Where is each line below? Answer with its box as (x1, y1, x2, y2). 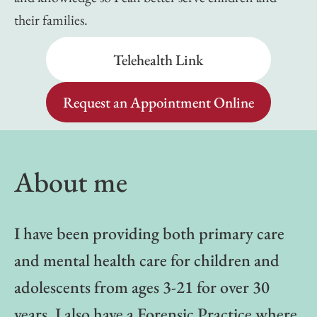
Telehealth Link (113, 50, 204, 69)
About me (14, 163, 127, 200)
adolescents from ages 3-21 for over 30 (14, 275, 270, 298)
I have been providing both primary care (14, 221, 284, 244)
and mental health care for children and (14, 248, 279, 271)
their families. (14, 11, 88, 30)
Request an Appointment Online (62, 92, 254, 112)
